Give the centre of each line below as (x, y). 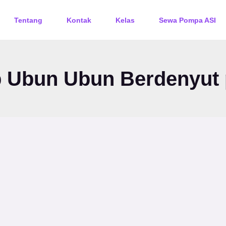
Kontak (79, 20)
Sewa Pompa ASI (187, 20)
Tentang (28, 20)
